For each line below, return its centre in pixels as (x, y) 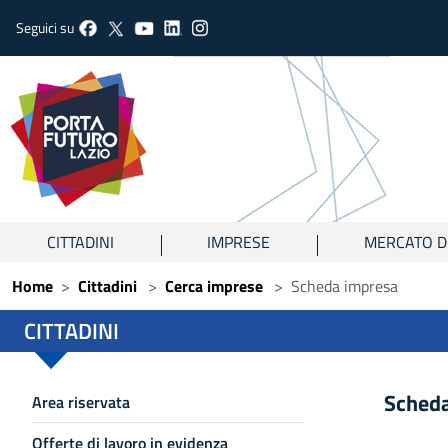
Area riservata (81, 402)
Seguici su (45, 27)
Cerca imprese (214, 286)
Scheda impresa (345, 286)
